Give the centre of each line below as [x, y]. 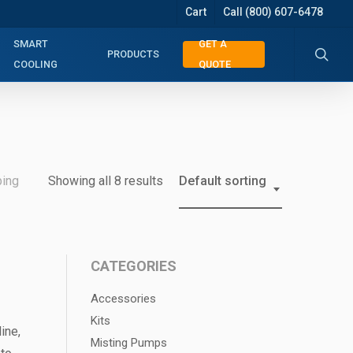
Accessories [124, 299]
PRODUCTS [133, 54]
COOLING [35, 64]
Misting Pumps [129, 343]
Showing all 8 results [106, 181]
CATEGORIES [134, 266]
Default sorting [223, 181]
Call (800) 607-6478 [273, 12]
